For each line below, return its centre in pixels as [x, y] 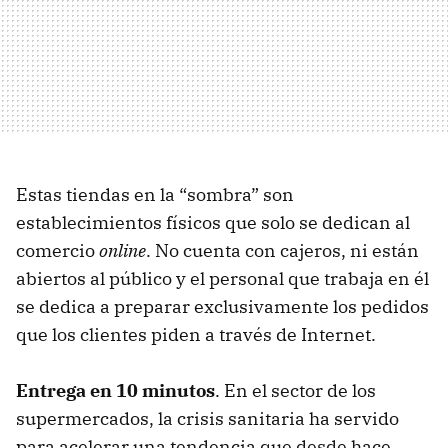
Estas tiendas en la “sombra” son [155, 195]
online [122, 251]
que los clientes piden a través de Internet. [196, 335]
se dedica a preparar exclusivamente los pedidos [222, 307]
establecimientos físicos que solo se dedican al [213, 223]
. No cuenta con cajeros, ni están [282, 251]
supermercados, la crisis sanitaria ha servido [207, 419]
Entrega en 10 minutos [115, 391]
